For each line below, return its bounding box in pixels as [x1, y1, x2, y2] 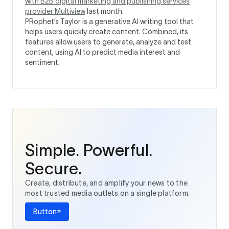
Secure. [25, 159, 82, 177]
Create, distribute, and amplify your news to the [25, 179, 188, 187]
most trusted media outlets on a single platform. [25, 189, 190, 197]
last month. [85, 7, 124, 15]
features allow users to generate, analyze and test [25, 38, 191, 46]
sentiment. [25, 58, 60, 66]
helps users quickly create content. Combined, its [25, 28, 188, 36]
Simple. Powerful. [25, 141, 153, 159]
